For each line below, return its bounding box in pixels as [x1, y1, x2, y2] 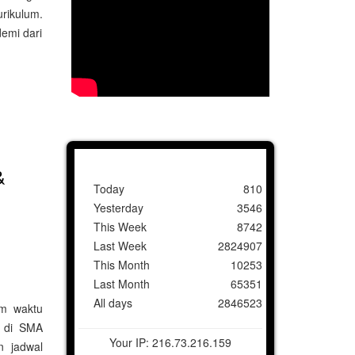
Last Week [93, 237, 147, 254]
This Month [93, 256, 150, 273]
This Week [93, 218, 147, 235]
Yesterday [93, 199, 143, 216]
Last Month [93, 275, 150, 292]
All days [93, 294, 132, 311]
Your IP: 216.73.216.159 [109, 334, 231, 350]
